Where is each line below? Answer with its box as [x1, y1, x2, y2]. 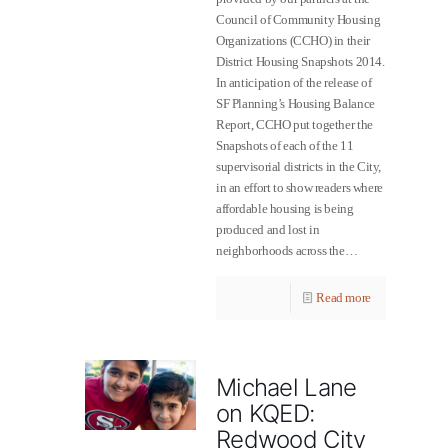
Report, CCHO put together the [216, 117, 373, 132]
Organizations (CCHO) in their [216, 33, 370, 48]
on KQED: [216, 399, 315, 428]
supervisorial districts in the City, [216, 159, 381, 174]
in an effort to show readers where [216, 180, 383, 195]
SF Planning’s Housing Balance [216, 96, 375, 111]
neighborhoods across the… [216, 243, 358, 258]
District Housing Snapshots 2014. [216, 54, 385, 69]
